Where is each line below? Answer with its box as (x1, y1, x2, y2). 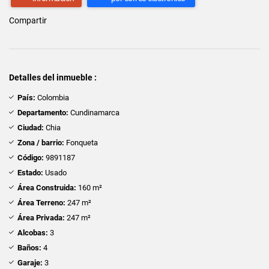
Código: (17, 153, 44, 162)
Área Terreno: (17, 198, 65, 207)
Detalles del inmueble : (9, 72, 97, 82)
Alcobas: (17, 228, 48, 237)
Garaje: (17, 258, 43, 267)
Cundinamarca (68, 107, 119, 117)
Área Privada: (17, 213, 65, 222)
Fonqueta (64, 138, 98, 147)
